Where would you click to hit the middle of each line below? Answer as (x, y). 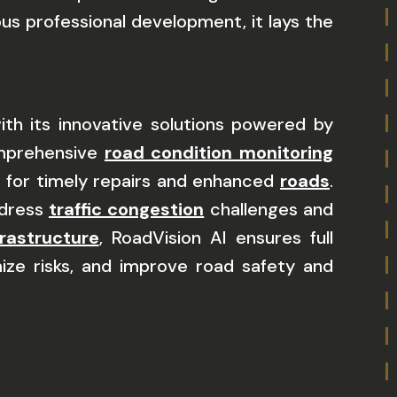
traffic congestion (126, 209)
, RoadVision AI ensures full (216, 237)
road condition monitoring (219, 152)
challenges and (269, 209)
